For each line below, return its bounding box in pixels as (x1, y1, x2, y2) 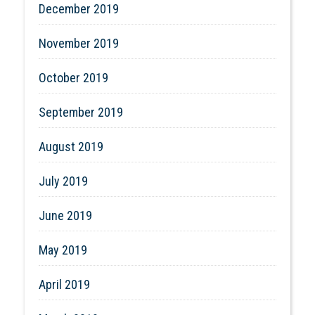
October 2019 (39, 70, 108, 85)
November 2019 (39, 35, 119, 51)
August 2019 (39, 139, 103, 154)
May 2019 (39, 242, 87, 257)
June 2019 (39, 207, 92, 223)
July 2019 (39, 173, 88, 188)
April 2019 (39, 276, 90, 292)
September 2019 (39, 104, 123, 120)
